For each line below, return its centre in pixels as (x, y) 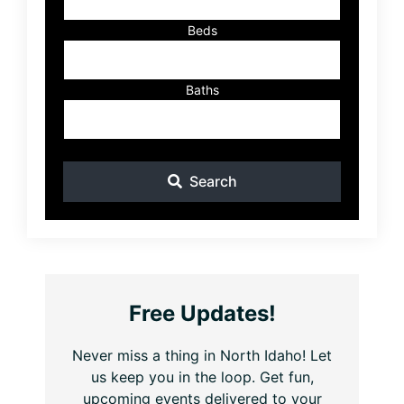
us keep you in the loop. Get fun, (202, 376)
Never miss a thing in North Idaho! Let (202, 355)
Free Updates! (202, 313)
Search (213, 182)
